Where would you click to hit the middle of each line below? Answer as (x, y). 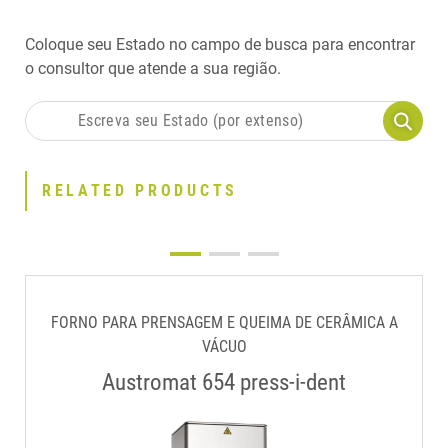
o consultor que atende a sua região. (153, 68)
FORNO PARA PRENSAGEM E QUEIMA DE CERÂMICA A (224, 322)
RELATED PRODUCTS (140, 191)
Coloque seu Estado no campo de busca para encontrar (220, 44)
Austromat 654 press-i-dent (224, 382)
